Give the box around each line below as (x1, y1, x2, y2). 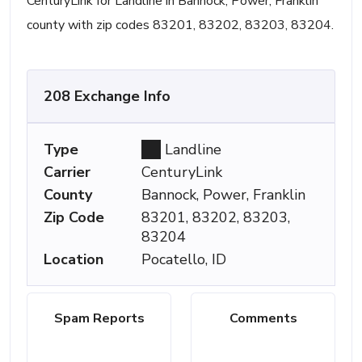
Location (44, 250, 103, 269)
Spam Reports (53, 309, 145, 327)
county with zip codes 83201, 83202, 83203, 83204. (27, 16, 334, 34)
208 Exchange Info (44, 86, 170, 106)
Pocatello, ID (141, 250, 227, 269)
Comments (229, 309, 297, 327)
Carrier (44, 162, 90, 182)
